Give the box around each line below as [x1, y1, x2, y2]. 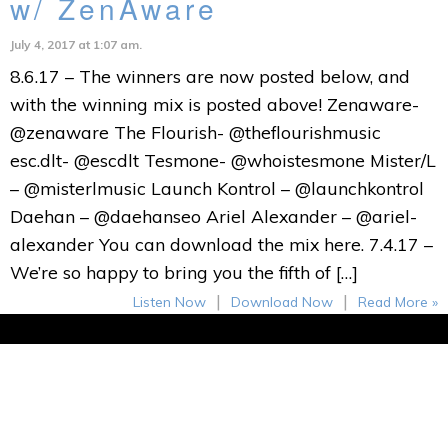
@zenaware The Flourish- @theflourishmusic [9, 121, 381, 143]
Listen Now [133, 293, 207, 310]
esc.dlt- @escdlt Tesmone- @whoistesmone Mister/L [9, 149, 436, 171]
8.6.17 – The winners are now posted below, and [9, 65, 410, 87]
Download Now [231, 293, 334, 310]
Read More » [358, 293, 439, 310]
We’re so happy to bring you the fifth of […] [9, 261, 358, 283]
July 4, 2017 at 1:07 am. [9, 37, 142, 52]
